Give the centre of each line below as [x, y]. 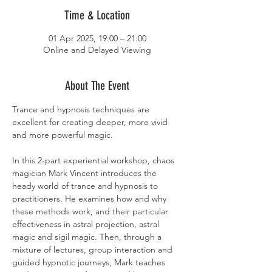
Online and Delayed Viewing [97, 50]
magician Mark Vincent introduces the [86, 173]
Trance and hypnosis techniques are [82, 110]
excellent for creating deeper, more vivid [91, 122]
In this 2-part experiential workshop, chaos [94, 161]
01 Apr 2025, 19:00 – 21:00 [97, 39]
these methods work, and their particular [91, 212]
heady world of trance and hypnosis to [86, 186]
